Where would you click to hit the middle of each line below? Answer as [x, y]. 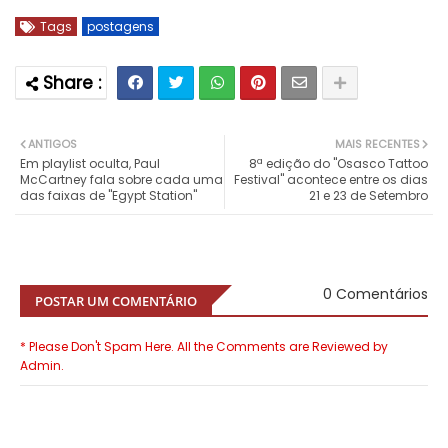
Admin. [42, 366]
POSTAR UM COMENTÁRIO [116, 301]
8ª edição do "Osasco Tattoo [338, 164]
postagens [120, 27]
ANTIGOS [52, 144]
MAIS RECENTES [377, 144]
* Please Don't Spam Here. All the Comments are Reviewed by [204, 347]
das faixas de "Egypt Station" [108, 196]
